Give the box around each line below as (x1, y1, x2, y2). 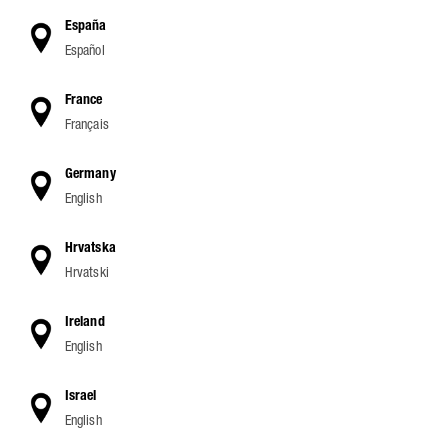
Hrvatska (65, 239, 116, 256)
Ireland (65, 313, 105, 330)
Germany (65, 165, 116, 182)
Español (65, 42, 105, 58)
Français (65, 116, 109, 132)
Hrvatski (65, 264, 109, 280)
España (65, 17, 107, 34)
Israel (65, 387, 97, 404)
